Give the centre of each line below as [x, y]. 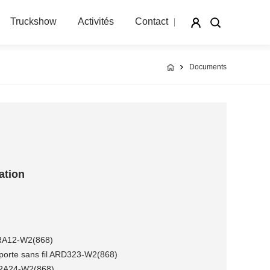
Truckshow [33, 22]
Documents [208, 67]
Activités [96, 22]
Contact [152, 22]
